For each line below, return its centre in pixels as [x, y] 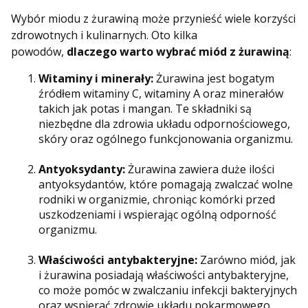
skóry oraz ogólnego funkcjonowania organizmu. [166, 139]
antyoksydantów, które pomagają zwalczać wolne [166, 185]
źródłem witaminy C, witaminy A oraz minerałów [161, 94]
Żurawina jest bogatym [214, 79]
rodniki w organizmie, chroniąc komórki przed [157, 200]
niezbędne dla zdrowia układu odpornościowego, [164, 124]
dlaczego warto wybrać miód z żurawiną [178, 52]
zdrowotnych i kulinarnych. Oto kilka [104, 35]
